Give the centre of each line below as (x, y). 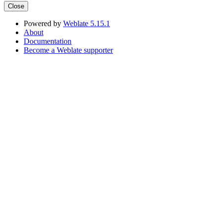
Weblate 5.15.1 (87, 24)
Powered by (43, 24)
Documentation (48, 41)
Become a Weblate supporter (68, 50)
